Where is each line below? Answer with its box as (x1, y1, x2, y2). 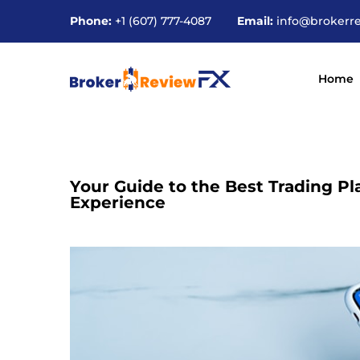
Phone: (70, 14, 112, 28)
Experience (70, 192, 166, 212)
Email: (237, 14, 273, 28)
